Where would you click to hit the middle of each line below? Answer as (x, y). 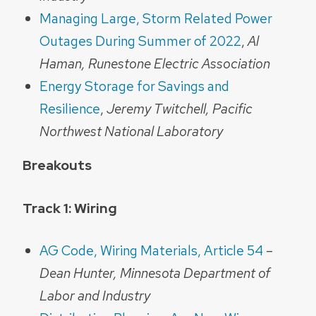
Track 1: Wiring (70, 208)
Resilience (70, 108)
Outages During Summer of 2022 (140, 41)
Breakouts (57, 165)
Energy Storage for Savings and (134, 86)
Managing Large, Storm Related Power (156, 18)
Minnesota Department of (195, 273)
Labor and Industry (95, 296)
